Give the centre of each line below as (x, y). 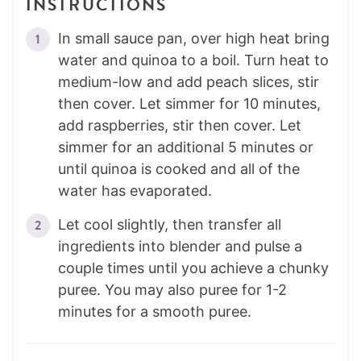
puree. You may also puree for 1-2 (172, 289)
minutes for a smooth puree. (155, 311)
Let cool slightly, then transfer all (170, 224)
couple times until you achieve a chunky (193, 268)
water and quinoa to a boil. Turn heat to (193, 60)
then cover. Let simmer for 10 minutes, (189, 103)
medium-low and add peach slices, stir (189, 81)
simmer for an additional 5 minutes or (186, 147)
